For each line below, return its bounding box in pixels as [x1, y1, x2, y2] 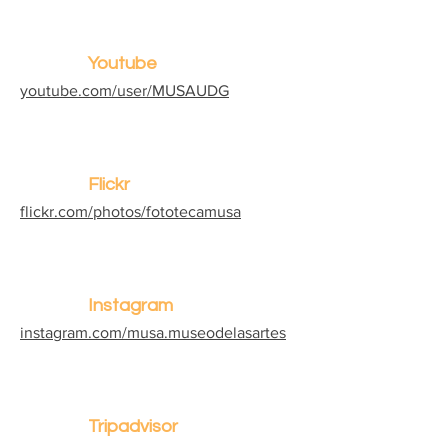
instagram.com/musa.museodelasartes [20, 324, 286, 341]
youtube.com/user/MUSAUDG [20, 82, 229, 99]
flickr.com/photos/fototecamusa [20, 203, 241, 220]
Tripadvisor [88, 417, 178, 436]
